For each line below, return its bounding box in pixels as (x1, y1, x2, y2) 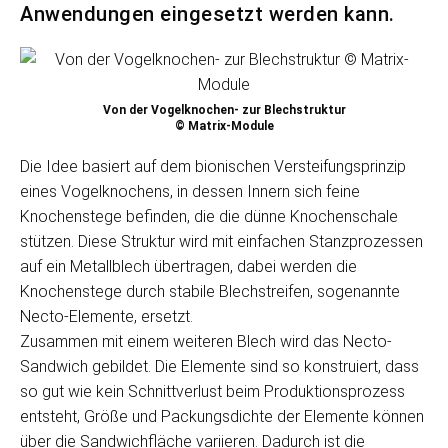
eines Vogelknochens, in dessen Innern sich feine (20, 182, 360, 201)
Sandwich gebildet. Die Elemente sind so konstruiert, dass (20, 357, 419, 376)
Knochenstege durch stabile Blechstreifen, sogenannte (20, 282, 400, 301)
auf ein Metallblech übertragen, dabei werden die (20, 257, 357, 276)
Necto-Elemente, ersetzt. (20, 307, 193, 326)
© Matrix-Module (174, 119, 274, 133)
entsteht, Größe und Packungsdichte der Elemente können (20, 407, 424, 426)
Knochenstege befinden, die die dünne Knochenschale (20, 207, 398, 226)
